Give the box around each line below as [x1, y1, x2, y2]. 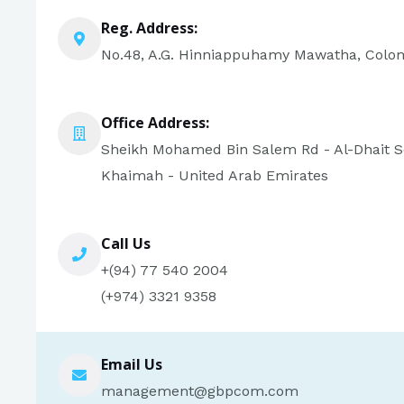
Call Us [101, 234, 151, 253]
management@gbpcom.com [101, 382, 298, 399]
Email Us [101, 354, 162, 374]
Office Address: [101, 113, 209, 133]
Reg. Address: [101, 18, 197, 38]
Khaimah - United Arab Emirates [101, 167, 328, 184]
